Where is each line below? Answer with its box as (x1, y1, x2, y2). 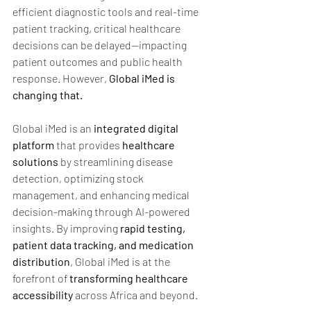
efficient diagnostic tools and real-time (12, 4, 201, 18)
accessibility (12, 287, 73, 301)
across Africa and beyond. (73, 287, 198, 301)
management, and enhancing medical (12, 187, 192, 201)
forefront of (12, 271, 69, 285)
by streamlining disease (58, 154, 175, 168)
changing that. (12, 87, 83, 101)
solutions (12, 154, 58, 168)
